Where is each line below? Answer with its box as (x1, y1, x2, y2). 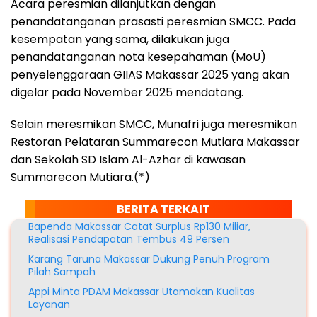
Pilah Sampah (28, 264, 96, 279)
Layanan (28, 296, 70, 311)
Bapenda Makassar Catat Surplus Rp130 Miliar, (28, 219, 250, 234)
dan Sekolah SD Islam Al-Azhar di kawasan (11, 151, 246, 168)
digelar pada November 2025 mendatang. (11, 83, 243, 100)
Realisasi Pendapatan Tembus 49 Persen (28, 231, 229, 246)
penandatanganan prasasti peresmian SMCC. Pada (11, 13, 296, 30)
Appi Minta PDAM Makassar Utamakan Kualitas (28, 284, 255, 299)
